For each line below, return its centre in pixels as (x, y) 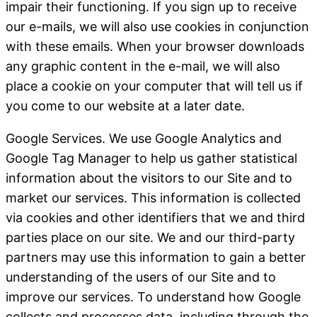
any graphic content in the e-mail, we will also (143, 66)
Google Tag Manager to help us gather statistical (151, 158)
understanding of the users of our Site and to (141, 277)
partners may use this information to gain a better (156, 257)
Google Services (54, 138)
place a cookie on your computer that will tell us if (154, 86)
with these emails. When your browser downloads (155, 46)
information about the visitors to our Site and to (149, 178)
